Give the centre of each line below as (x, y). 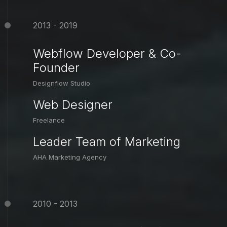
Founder (56, 68)
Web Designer (73, 105)
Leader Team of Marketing (107, 142)
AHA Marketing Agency (70, 157)
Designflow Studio (62, 83)
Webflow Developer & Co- (107, 54)
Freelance (49, 120)
